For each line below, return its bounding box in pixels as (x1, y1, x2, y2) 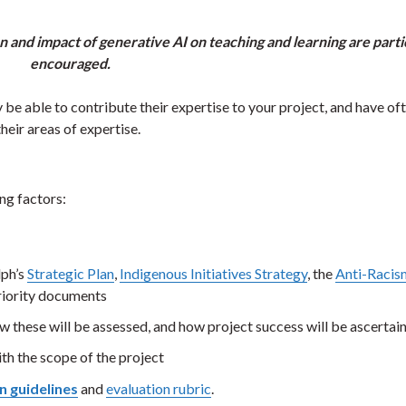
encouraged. (30, 54, 111, 72)
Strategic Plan (27, 264, 114, 282)
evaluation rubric (106, 379, 211, 397)
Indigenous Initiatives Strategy (120, 264, 307, 282)
